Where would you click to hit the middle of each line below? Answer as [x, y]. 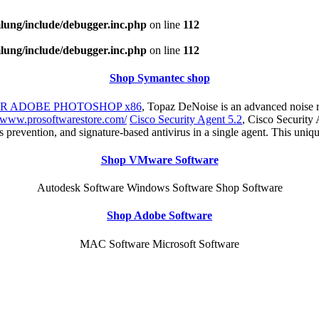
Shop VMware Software [159, 159]
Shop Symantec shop [159, 78]
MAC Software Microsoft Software [159, 244]
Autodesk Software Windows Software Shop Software [159, 188]
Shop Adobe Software [159, 216]
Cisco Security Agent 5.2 [186, 119]
